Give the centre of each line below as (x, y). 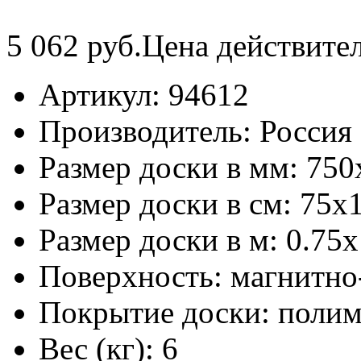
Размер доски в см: (169, 203)
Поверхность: (135, 276)
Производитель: (149, 131)
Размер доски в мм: (172, 167)
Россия (306, 131)
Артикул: (104, 94)
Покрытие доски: (158, 312)
